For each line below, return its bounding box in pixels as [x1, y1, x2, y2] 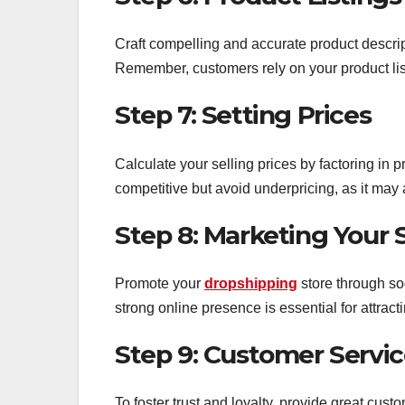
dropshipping [204, 275, 297, 291]
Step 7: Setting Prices [115, 99, 372, 131]
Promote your [115, 275, 204, 291]
